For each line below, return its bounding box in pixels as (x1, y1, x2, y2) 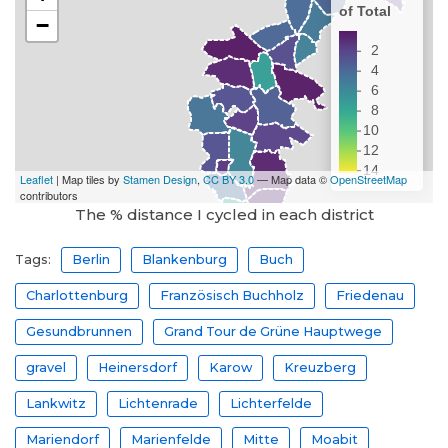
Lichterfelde (230, 395, 312, 411)
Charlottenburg (26, 287, 128, 303)
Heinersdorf (98, 359, 177, 375)
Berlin (72, 251, 110, 267)
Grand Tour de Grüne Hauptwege (164, 323, 382, 339)
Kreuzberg (284, 359, 356, 375)
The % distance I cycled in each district (74, 204, 374, 224)
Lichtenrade (118, 395, 198, 411)
